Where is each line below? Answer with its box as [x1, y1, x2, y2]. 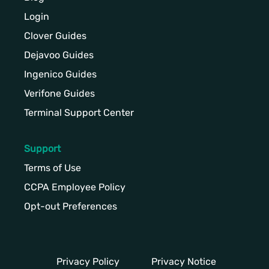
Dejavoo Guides [24, 49, 94, 61]
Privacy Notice [151, 255, 217, 267]
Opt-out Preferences [24, 200, 117, 212]
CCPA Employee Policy [24, 181, 125, 193]
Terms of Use [24, 162, 81, 174]
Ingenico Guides [24, 68, 97, 80]
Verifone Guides [24, 87, 95, 99]
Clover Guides [24, 29, 86, 41]
